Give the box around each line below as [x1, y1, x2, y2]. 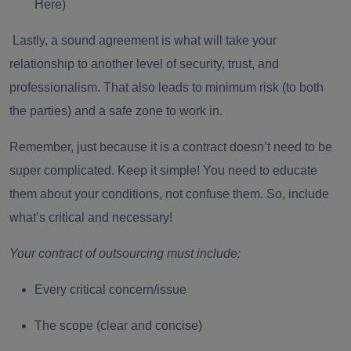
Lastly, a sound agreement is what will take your [13, 34, 277, 48]
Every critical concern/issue [34, 283, 186, 297]
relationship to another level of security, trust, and [9, 57, 279, 71]
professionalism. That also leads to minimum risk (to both [9, 81, 324, 95]
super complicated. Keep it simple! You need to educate [9, 164, 317, 178]
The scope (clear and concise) [34, 319, 202, 333]
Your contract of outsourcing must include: [9, 247, 241, 261]
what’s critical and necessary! [9, 211, 175, 225]
